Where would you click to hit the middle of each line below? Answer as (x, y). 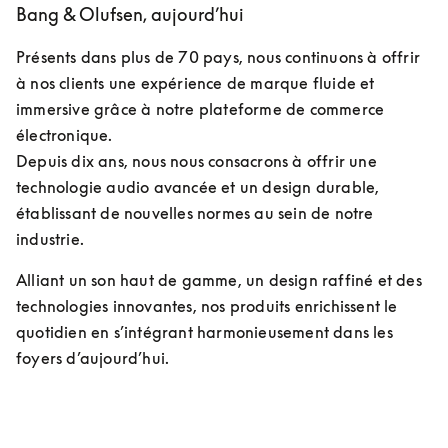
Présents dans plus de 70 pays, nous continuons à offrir (218, 57)
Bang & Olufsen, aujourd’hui (130, 14)
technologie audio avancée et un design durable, (198, 187)
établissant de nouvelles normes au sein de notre (195, 213)
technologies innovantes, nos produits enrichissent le (207, 306)
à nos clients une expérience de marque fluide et (195, 83)
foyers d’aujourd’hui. (93, 358)
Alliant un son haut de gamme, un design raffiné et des (219, 280)
